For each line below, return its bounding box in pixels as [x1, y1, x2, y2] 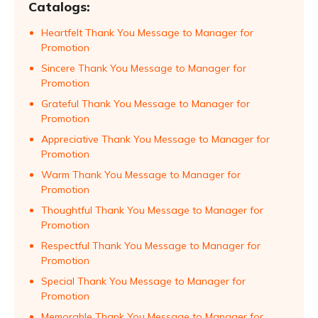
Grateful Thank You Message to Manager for [41, 97, 250, 110]
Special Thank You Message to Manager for [41, 275, 246, 287]
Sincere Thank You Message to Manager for [41, 62, 246, 75]
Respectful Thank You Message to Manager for [41, 239, 261, 252]
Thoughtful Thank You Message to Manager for [41, 204, 263, 216]
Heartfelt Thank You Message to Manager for [41, 26, 253, 39]
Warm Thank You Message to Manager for [41, 168, 241, 181]
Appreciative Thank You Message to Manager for [41, 133, 270, 146]
